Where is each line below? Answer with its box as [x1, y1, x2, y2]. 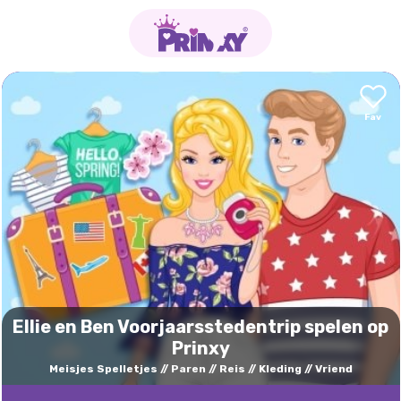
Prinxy [171, 337, 230, 359]
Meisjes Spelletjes [48, 363, 158, 375]
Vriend [314, 363, 353, 375]
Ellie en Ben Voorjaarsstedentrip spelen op [13, 316, 388, 337]
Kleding [258, 363, 302, 375]
